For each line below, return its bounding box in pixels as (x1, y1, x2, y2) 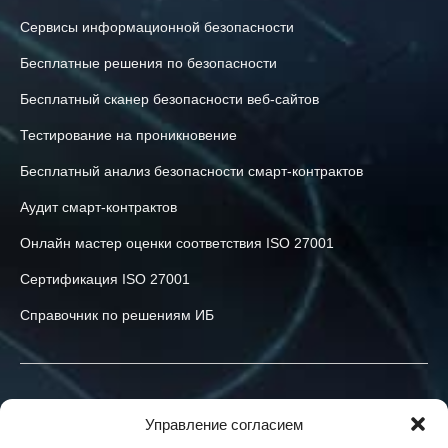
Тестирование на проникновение (20, 126, 237, 143)
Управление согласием (145, 415, 303, 433)
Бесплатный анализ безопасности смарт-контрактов (20, 162, 363, 179)
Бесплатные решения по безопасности (20, 54, 277, 71)
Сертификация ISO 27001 (20, 270, 190, 287)
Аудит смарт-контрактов (20, 198, 177, 215)
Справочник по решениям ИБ (20, 306, 214, 323)
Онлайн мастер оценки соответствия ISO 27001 (20, 234, 334, 251)
